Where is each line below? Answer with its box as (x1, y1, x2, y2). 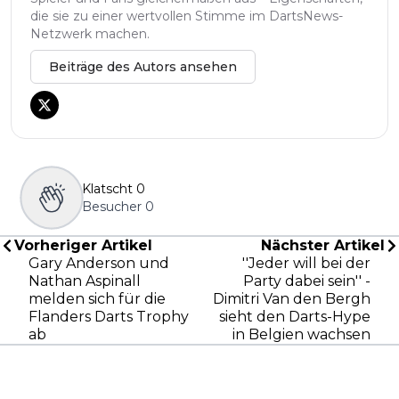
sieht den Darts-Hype (219, 307, 370, 325)
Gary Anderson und (28, 254, 169, 272)
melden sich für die (28, 289, 166, 307)
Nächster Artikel (261, 236, 385, 254)
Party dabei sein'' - (243, 272, 370, 289)
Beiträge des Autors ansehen (49, 58, 237, 75)
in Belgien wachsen (232, 325, 370, 343)
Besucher (82, 198, 142, 215)
